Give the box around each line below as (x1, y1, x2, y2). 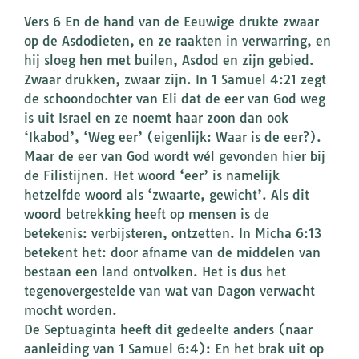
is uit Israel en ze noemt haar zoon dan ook (24, 110, 288, 127)
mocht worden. (24, 302, 117, 319)
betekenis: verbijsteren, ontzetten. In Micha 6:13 (24, 225, 321, 242)
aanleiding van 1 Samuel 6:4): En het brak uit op (24, 341, 324, 357)
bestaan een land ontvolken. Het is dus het (24, 264, 286, 280)
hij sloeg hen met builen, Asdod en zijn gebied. (24, 52, 314, 69)
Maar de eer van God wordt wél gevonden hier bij (24, 148, 325, 165)
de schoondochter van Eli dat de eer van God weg (24, 91, 325, 107)
